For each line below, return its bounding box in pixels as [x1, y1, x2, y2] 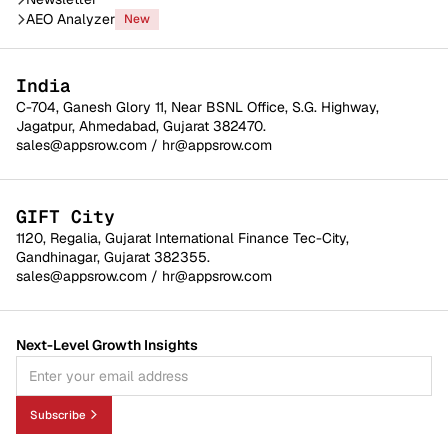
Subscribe [30, 406, 86, 422]
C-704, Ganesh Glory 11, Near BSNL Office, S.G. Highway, [16, 97, 379, 116]
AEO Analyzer [26, 9, 115, 28]
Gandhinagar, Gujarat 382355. [16, 247, 210, 266]
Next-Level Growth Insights [16, 335, 198, 354]
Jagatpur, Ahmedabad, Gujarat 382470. [16, 116, 266, 135]
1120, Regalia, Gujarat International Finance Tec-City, [16, 228, 349, 247]
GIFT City [16, 204, 115, 228]
